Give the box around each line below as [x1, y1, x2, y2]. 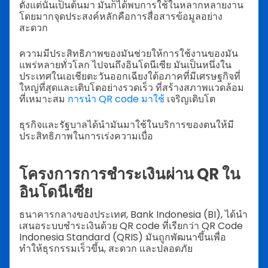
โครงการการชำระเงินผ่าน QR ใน [19, 163, 240, 185]
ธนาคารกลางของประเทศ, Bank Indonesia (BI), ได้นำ [19, 207, 248, 221]
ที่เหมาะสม [19, 92, 68, 106]
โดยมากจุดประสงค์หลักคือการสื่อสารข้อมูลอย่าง [19, 10, 223, 24]
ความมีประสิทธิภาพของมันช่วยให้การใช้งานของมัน [19, 47, 238, 61]
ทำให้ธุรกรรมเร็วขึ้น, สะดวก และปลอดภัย [19, 241, 193, 255]
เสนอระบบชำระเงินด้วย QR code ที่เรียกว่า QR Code [19, 218, 243, 233]
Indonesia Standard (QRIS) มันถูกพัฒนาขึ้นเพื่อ [19, 230, 226, 244]
